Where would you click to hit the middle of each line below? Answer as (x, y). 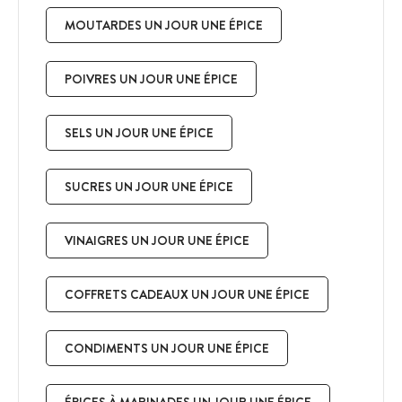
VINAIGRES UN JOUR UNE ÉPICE (157, 240)
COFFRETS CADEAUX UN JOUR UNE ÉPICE (187, 294)
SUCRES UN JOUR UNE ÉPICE (149, 186)
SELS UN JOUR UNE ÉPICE (139, 132)
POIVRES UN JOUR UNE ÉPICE (151, 79)
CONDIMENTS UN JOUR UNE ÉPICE (167, 348)
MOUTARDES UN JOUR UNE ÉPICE (164, 25)
